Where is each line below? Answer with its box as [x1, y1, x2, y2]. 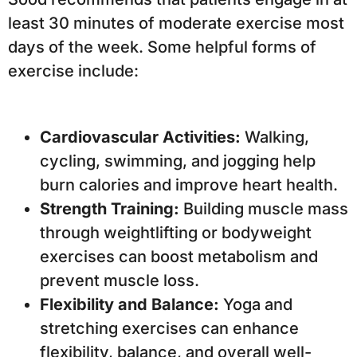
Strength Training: [40, 198, 179, 218]
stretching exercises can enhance [40, 318, 299, 338]
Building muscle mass [179, 198, 348, 218]
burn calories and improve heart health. [40, 175, 338, 194]
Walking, [241, 127, 309, 147]
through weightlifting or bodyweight [40, 222, 312, 242]
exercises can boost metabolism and [40, 246, 318, 266]
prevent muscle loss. [40, 270, 199, 290]
